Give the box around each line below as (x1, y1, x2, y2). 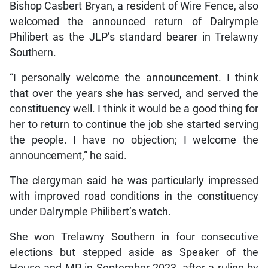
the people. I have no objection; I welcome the (9, 133, 259, 146)
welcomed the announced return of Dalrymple (9, 15, 259, 28)
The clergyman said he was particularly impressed (9, 174, 259, 187)
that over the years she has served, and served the (9, 87, 259, 99)
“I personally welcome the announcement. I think (9, 71, 259, 84)
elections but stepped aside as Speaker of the (9, 246, 259, 258)
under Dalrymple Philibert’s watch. (9, 205, 171, 218)
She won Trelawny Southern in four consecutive (9, 230, 259, 243)
